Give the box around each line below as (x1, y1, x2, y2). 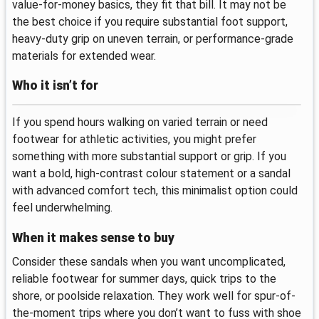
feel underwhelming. (12, 201, 113, 215)
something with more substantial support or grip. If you (12, 150, 286, 164)
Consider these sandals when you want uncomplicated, (12, 255, 286, 269)
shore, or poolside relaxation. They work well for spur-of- (12, 289, 296, 303)
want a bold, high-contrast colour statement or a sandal (12, 167, 291, 181)
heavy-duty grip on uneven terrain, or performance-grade (12, 31, 293, 46)
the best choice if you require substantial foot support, (12, 14, 288, 28)
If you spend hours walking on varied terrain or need (12, 115, 268, 130)
